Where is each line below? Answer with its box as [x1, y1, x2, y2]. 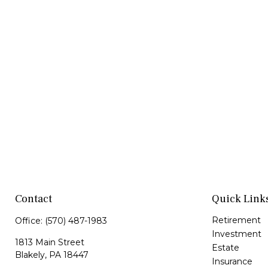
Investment [211, 228, 261, 239]
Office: [15, 215, 45, 226]
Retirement [211, 214, 261, 226]
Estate [211, 242, 239, 253]
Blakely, [15, 249, 47, 260]
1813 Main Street [15, 236, 84, 248]
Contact [15, 191, 52, 206]
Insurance [211, 255, 252, 267]
